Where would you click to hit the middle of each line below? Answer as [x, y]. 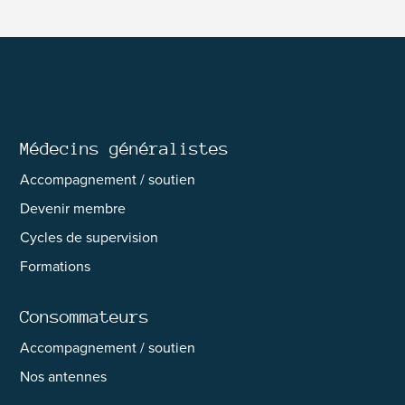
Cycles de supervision [89, 238]
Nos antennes [64, 377]
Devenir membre [73, 209]
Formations [56, 267]
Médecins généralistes [125, 149]
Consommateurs [85, 317]
